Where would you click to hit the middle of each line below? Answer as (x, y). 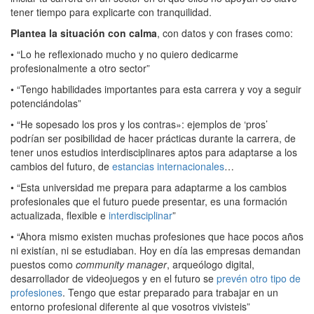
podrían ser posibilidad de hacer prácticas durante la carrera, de (153, 138)
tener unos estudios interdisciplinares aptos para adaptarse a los (154, 152)
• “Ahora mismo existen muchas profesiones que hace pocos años (157, 237)
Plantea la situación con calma (84, 33)
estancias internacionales (168, 166)
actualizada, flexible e (60, 216)
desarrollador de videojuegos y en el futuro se (114, 279)
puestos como (43, 265)
